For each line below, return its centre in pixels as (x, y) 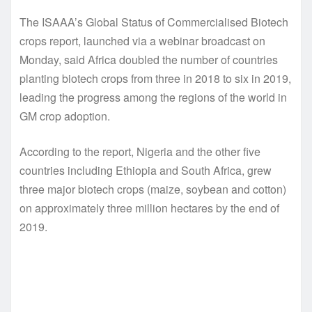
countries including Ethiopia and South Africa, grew (146, 171)
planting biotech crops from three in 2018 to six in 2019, (155, 79)
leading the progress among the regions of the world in (153, 97)
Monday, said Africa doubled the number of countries (149, 60)
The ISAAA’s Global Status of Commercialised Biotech (154, 22)
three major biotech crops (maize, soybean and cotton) (153, 189)
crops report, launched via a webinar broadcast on (142, 41)
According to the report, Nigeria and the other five (140, 152)
